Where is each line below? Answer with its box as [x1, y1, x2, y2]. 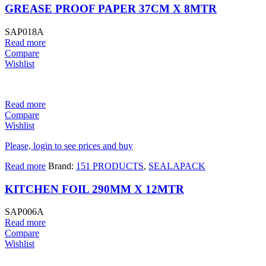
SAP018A [5, 27, 44, 37]
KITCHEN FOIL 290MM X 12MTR [5, 182, 184, 195]
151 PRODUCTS [76, 161, 144, 171]
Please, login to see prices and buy [5, 141, 133, 151]
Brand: [48, 161, 76, 171]
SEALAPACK [148, 161, 205, 171]
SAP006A [5, 207, 44, 217]
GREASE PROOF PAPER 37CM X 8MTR [5, 2, 217, 15]
